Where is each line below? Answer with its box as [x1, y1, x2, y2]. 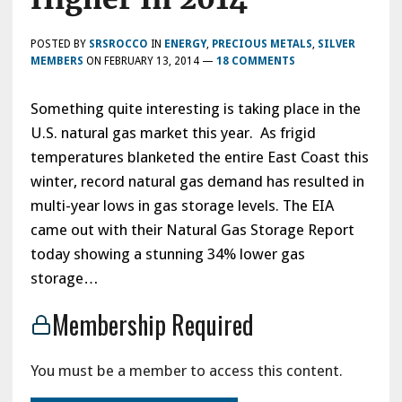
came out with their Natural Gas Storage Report [30, 220, 354, 239]
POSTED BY [30, 37, 89, 50]
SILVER [317, 37, 355, 50]
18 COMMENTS [215, 54, 295, 67]
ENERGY [163, 37, 206, 50]
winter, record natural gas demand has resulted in [30, 171, 364, 190]
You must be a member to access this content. [30, 361, 343, 380]
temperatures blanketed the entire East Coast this [30, 147, 369, 166]
